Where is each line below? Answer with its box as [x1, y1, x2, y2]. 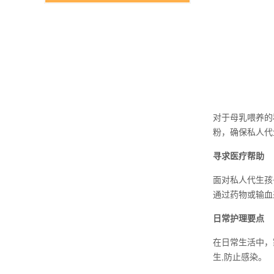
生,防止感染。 [213, 252, 267, 262]
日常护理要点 [213, 213, 264, 223]
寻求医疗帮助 [213, 151, 264, 161]
